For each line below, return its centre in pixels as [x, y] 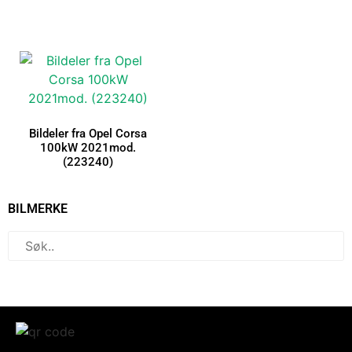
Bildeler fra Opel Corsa [88, 134]
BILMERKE [38, 208]
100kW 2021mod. [88, 148]
